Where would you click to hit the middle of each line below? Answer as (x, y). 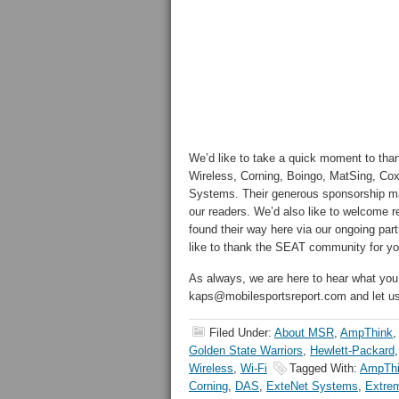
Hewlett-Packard (352, 350)
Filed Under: (242, 333)
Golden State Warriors (246, 350)
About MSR (304, 333)
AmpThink (366, 333)
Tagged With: (325, 368)
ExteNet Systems (312, 386)
